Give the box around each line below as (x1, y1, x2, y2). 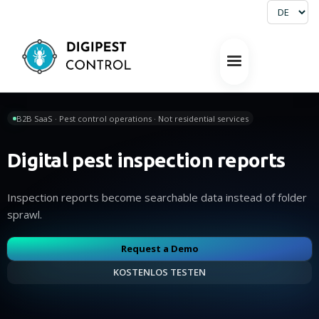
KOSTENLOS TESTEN (113, 266, 206, 279)
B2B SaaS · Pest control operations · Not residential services (16, 113, 249, 124)
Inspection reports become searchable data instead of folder (7, 189, 307, 204)
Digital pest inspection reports (7, 148, 286, 171)
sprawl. (7, 206, 42, 221)
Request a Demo (120, 242, 199, 256)
